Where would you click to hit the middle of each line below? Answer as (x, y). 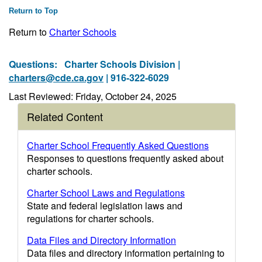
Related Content (65, 116)
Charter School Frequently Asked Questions (118, 145)
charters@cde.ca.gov (56, 77)
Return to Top (33, 11)
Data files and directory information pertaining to (126, 253)
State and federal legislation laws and (105, 206)
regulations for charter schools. (90, 218)
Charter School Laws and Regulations (106, 193)
